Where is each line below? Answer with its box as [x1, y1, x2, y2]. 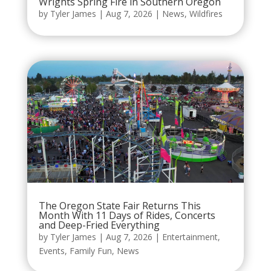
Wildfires [189, 7, 223, 19]
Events [38, 244, 65, 256]
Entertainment [162, 230, 218, 243]
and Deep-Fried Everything [38, 218, 160, 232]
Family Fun [69, 244, 112, 256]
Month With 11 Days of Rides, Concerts [38, 208, 215, 222]
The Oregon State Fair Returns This [38, 198, 201, 212]
